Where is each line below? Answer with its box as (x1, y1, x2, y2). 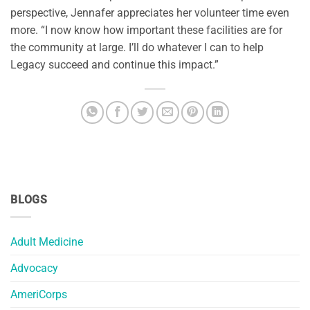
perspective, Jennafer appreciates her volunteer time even (10, 6, 289, 20)
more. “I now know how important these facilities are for (10, 24, 282, 37)
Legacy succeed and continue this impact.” (10, 58, 219, 72)
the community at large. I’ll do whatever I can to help (10, 41, 264, 55)
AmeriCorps (10, 287, 67, 301)
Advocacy (10, 261, 58, 275)
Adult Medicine (10, 235, 83, 248)
